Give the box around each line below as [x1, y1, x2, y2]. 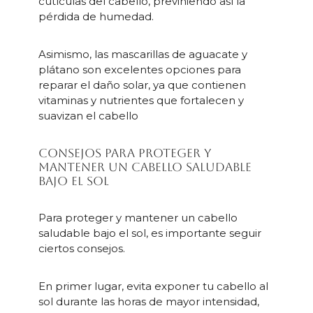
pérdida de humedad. [38, 10, 154, 24]
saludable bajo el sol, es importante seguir [38, 226, 261, 240]
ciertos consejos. [38, 242, 125, 256]
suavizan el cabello [38, 109, 138, 123]
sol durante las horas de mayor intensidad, [38, 295, 259, 309]
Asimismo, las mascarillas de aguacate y [38, 48, 247, 61]
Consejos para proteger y [38, 146, 211, 161]
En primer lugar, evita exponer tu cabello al [38, 279, 268, 293]
